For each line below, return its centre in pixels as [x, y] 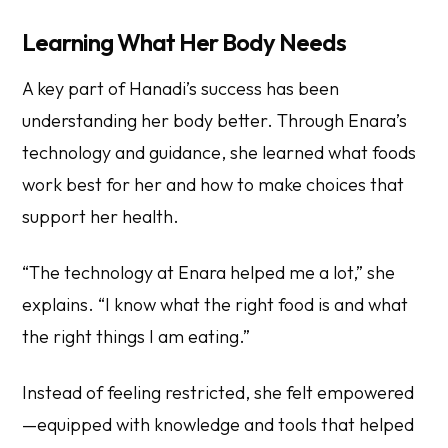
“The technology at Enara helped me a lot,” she [209, 272]
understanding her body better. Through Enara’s [215, 120]
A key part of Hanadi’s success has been [181, 88]
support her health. [101, 216]
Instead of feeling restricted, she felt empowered [218, 392]
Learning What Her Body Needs [184, 41]
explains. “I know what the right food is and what [215, 304]
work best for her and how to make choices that [213, 184]
